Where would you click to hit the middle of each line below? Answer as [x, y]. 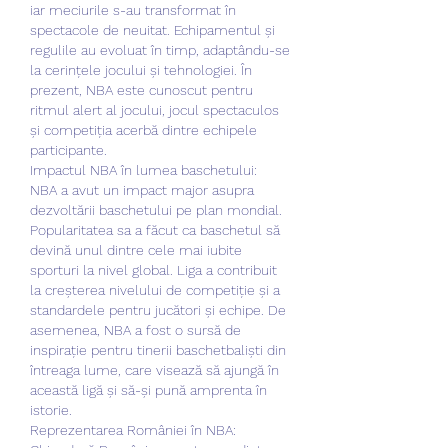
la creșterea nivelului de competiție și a [155, 289]
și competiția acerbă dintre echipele [143, 129]
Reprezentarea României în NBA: [133, 429]
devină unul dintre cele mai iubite [136, 249]
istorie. [51, 409]
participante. [68, 149]
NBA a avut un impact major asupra [142, 189]
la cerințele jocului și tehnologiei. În [141, 69]
